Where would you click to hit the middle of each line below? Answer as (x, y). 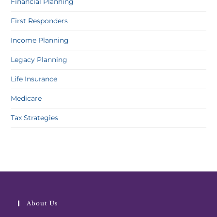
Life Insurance (34, 79)
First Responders (39, 21)
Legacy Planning (39, 60)
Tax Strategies (35, 118)
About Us (42, 203)
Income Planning (40, 40)
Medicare (26, 98)
